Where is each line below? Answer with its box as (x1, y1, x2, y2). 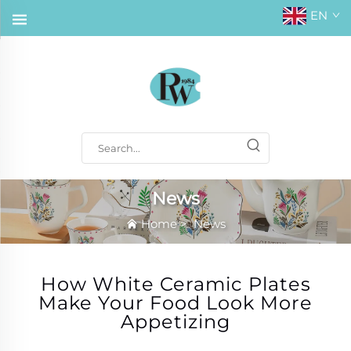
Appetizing (121, 309, 230, 333)
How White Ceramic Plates (40, 272, 311, 295)
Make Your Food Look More (38, 291, 313, 314)
